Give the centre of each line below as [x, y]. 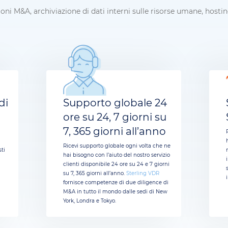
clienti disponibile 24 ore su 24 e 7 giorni [117, 164]
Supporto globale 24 [115, 103]
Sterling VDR [143, 173]
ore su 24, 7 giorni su [115, 117]
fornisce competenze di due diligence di [116, 182]
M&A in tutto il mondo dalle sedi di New [116, 191]
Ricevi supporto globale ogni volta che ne [117, 146]
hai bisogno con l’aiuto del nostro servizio [117, 155]
